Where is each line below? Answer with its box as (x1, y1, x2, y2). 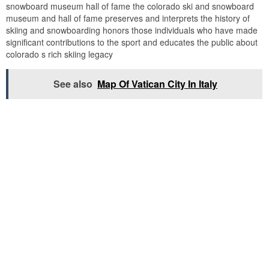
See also (53, 76, 92, 91)
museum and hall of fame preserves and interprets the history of (6, 11, 250, 24)
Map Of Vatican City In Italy (97, 76, 217, 91)
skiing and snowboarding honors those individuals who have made (6, 23, 258, 36)
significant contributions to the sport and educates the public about (6, 35, 258, 48)
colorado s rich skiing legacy (6, 47, 113, 60)
